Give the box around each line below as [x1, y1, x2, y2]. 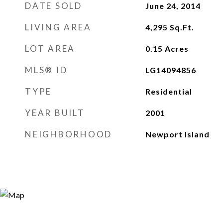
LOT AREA [25, 43, 75, 54]
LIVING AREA [25, 22, 92, 32]
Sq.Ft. [169, 22, 194, 32]
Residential [145, 87, 192, 96]
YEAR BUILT [25, 108, 85, 118]
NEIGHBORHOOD [25, 129, 112, 139]
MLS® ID [25, 65, 68, 75]
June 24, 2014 [145, 1, 201, 10]
